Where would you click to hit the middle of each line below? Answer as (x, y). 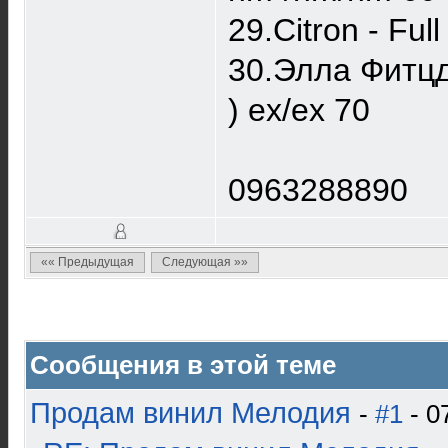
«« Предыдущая (87, 262)
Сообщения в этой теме (183, 365)
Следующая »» (205, 262)
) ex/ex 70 (299, 110)
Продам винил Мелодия (190, 413)
